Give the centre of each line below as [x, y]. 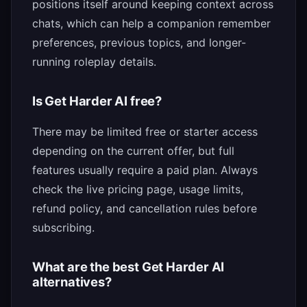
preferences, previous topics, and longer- [139, 43]
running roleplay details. [94, 62]
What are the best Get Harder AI [128, 267]
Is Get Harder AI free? [97, 101]
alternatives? [72, 282]
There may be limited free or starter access [145, 132]
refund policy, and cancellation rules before [145, 209]
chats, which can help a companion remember [151, 24]
